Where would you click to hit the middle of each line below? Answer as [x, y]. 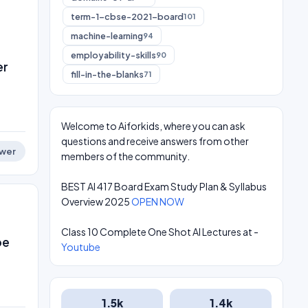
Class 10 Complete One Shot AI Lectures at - [160, 232]
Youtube [81, 247]
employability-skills [113, 55]
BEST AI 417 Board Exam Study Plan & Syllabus [164, 186]
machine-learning [107, 36]
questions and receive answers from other [155, 141]
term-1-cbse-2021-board [127, 16]
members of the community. [125, 156]
